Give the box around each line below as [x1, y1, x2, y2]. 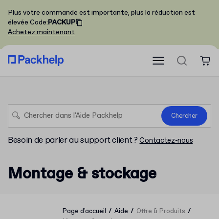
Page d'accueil [63, 207, 106, 216]
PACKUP [48, 18, 75, 27]
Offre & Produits [136, 207, 185, 216]
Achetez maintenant [8, 28, 75, 37]
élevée [8, 18, 28, 27]
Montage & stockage [8, 164, 156, 184]
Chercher [171, 111, 197, 120]
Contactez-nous [139, 136, 193, 146]
